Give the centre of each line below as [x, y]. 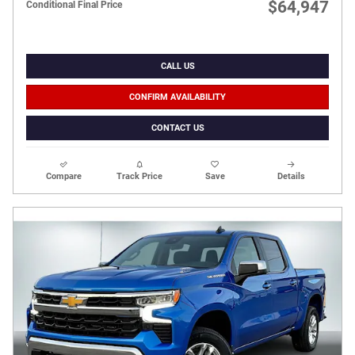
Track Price [140, 177]
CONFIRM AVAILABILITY [177, 97]
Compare [64, 177]
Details [291, 177]
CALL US [177, 67]
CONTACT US [177, 128]
